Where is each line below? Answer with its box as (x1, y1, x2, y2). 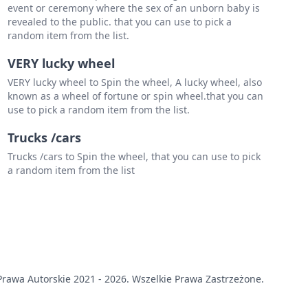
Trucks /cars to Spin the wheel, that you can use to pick (7, 150, 261, 164)
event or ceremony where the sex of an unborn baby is (7, 1, 260, 15)
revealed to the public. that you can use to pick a (7, 15, 232, 29)
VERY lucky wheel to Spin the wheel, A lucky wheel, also (7, 76, 262, 89)
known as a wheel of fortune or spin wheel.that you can (7, 89, 263, 103)
